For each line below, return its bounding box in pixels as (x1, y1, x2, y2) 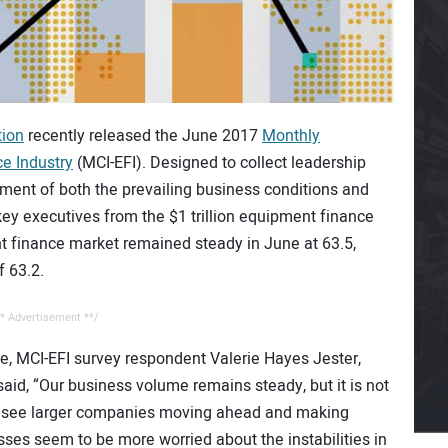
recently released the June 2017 (24, 123, 262, 148)
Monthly (262, 123, 320, 148)
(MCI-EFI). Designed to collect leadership (73, 150, 366, 175)
